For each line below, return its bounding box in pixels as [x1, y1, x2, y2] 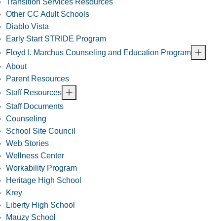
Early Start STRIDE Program [6, 35, 106, 43]
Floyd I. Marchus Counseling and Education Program [6, 48, 191, 57]
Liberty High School [6, 201, 75, 210]
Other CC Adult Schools [6, 10, 89, 19]
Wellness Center [6, 151, 64, 160]
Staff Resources [6, 88, 62, 97]
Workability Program [6, 164, 77, 173]
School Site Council [6, 127, 75, 136]
